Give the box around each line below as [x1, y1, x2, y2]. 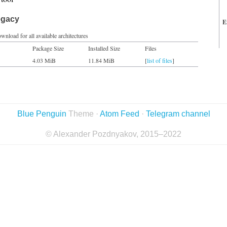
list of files [147, 56, 172, 64]
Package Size [32, 44, 64, 52]
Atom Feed [99, 109, 139, 118]
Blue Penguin [17, 109, 66, 118]
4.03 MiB [32, 56, 56, 64]
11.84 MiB [88, 56, 115, 64]
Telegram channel [145, 109, 210, 118]
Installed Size [88, 44, 120, 52]
